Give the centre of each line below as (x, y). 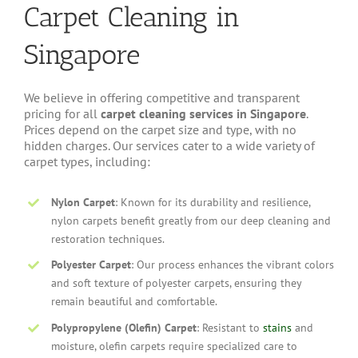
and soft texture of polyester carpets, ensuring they (176, 283)
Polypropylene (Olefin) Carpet (123, 328)
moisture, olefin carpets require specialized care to (174, 346)
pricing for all (62, 113)
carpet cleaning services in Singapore (203, 113)
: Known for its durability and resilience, (212, 202)
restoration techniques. (107, 239)
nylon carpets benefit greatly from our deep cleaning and (191, 220)
